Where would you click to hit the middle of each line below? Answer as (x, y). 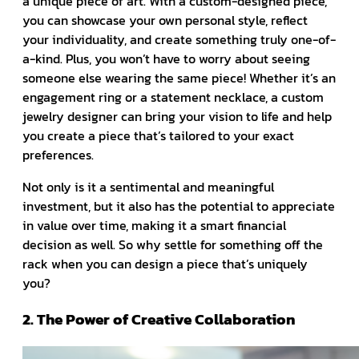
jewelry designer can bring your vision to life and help (177, 117)
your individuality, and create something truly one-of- (179, 40)
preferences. (58, 155)
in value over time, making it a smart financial (154, 226)
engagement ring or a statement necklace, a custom (173, 97)
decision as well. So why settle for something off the (173, 245)
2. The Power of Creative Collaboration (159, 319)
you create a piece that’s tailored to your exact (158, 136)
